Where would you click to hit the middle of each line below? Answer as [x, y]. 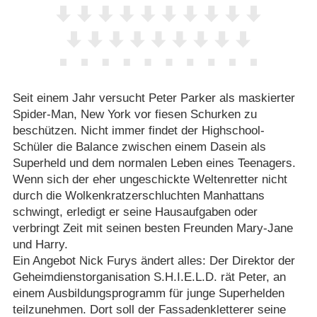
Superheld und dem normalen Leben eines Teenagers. [154, 163]
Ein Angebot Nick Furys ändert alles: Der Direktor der [154, 260]
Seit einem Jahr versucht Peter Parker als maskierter [154, 98]
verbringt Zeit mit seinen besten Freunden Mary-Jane [152, 228]
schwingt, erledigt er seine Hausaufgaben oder [135, 212]
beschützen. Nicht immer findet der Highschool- [138, 130]
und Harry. [40, 244]
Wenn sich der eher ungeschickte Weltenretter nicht [150, 179]
